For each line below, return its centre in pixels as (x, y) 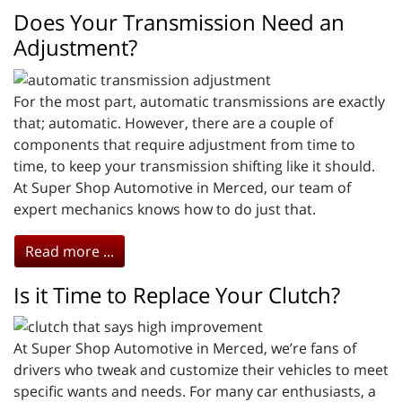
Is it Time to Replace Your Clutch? (177, 294)
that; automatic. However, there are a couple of (173, 122)
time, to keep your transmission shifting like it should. (194, 166)
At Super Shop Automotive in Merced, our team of (182, 187)
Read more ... (70, 251)
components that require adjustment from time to (184, 144)
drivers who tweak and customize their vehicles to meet (201, 370)
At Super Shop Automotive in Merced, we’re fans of (185, 349)
